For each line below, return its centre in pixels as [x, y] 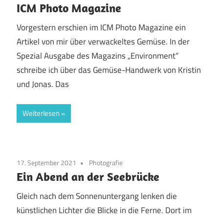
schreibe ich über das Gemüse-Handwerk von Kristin [109, 70]
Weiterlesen [41, 113]
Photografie [106, 162]
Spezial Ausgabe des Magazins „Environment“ [98, 56]
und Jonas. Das [43, 84]
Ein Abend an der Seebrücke [88, 176]
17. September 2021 [46, 162]
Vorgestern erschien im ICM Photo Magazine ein [101, 28]
